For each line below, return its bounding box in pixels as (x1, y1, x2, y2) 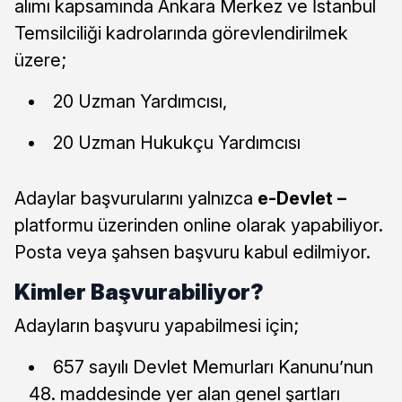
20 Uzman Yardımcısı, (53, 90, 227, 112)
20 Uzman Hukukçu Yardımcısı (53, 131, 301, 153)
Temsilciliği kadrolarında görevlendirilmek (14, 22, 348, 44)
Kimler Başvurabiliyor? (14, 278, 264, 305)
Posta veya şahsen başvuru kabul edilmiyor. (14, 240, 371, 263)
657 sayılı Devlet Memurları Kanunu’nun (53, 355, 373, 378)
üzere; (14, 48, 66, 71)
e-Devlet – (258, 187, 346, 209)
